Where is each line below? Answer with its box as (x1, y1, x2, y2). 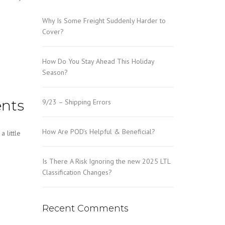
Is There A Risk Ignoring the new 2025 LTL (42, 157, 170, 166)
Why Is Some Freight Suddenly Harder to (42, 16, 166, 25)
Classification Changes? (42, 168, 112, 177)
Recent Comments (42, 203, 129, 214)
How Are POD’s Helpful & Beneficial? (42, 127, 155, 136)
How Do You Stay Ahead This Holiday (42, 57, 154, 66)
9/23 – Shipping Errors (42, 97, 111, 106)
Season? (42, 68, 68, 77)
